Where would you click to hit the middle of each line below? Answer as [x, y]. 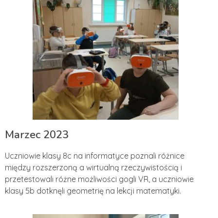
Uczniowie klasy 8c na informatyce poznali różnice [95, 156]
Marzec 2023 [37, 135]
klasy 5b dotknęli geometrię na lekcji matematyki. [93, 191]
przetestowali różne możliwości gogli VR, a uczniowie [99, 179]
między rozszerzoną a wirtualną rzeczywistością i [93, 167]
